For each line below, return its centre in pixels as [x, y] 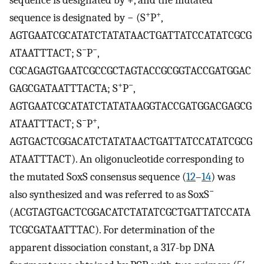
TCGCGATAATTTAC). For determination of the [112, 230]
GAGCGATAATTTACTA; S [64, 88]
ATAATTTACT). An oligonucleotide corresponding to [127, 159]
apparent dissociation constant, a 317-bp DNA [112, 247]
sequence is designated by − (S [77, 18]
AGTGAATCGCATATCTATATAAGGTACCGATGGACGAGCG [131, 106]
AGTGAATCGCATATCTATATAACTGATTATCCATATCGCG [131, 35]
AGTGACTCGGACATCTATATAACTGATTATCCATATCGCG [131, 141]
